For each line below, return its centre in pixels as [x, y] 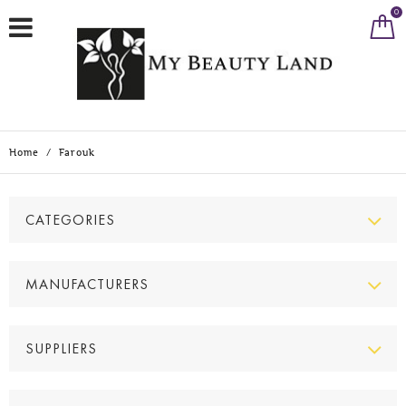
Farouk [75, 153]
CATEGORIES [70, 220]
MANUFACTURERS [87, 285]
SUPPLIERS [61, 349]
